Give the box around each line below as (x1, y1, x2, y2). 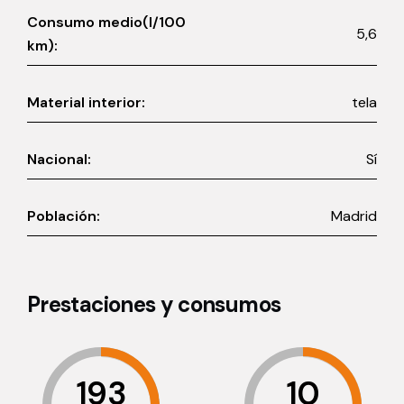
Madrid (331, 207, 377, 226)
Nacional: (27, 150, 91, 170)
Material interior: (27, 93, 145, 113)
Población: (27, 207, 100, 226)
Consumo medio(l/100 (27, 13, 186, 32)
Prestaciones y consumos (27, 290, 281, 319)
